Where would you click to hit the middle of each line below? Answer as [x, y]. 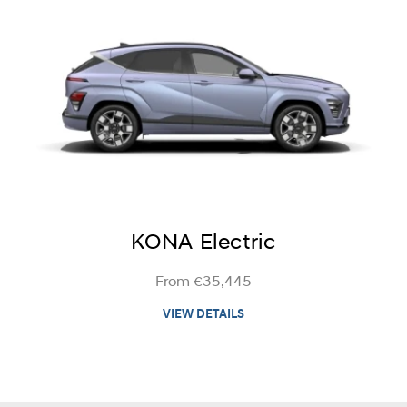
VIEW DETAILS [203, 314]
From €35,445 [203, 282]
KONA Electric [203, 243]
